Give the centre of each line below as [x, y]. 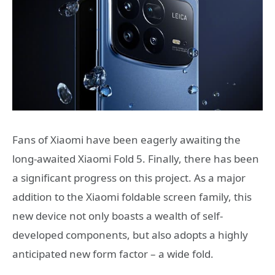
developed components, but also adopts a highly [130, 235]
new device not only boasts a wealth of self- [118, 216]
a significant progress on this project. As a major [129, 178]
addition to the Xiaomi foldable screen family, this [132, 197]
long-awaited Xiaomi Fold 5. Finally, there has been [136, 159]
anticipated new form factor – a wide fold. [113, 254]
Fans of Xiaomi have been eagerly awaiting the [126, 140]
